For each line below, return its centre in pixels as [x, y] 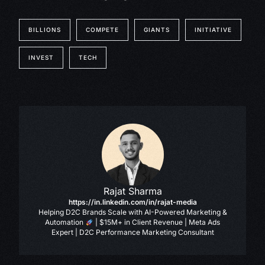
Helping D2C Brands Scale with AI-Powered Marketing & [132, 212]
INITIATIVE [214, 30]
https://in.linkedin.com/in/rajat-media [132, 202]
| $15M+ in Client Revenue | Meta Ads [156, 222]
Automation [65, 222]
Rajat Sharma [132, 191]
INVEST [41, 58]
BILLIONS [45, 30]
